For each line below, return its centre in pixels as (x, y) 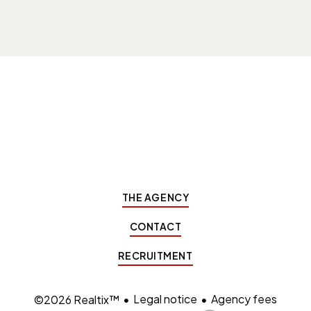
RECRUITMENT (155, 256)
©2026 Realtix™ (77, 300)
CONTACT (155, 227)
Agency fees (244, 299)
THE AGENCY (155, 197)
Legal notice (165, 299)
